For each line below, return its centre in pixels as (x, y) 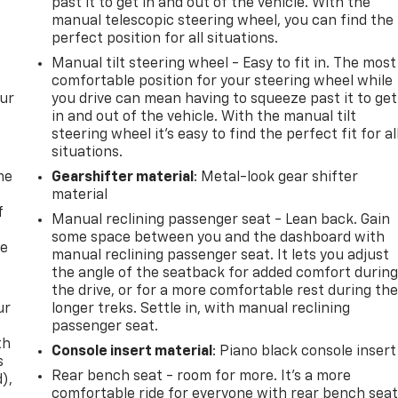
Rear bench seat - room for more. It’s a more (202, 376)
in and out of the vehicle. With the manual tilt (204, 117)
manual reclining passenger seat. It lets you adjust (221, 255)
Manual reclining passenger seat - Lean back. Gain (221, 220)
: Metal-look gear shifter (276, 177)
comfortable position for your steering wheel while (223, 81)
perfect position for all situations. (165, 39)
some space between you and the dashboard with (219, 238)
